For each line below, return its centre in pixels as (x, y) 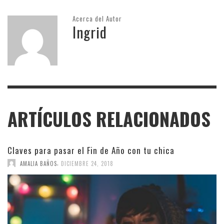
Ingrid (90, 31)
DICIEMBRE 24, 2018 (87, 163)
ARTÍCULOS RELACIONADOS (109, 119)
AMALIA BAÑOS (38, 163)
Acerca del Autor (97, 18)
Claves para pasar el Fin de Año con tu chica (91, 150)
